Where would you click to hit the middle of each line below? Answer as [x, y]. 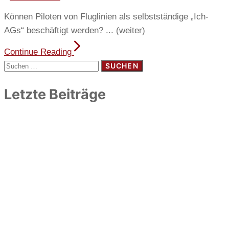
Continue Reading [38, 52]
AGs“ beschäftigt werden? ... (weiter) [75, 31]
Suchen [18, 65]
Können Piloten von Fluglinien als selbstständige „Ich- [106, 17]
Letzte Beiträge [55, 95]
